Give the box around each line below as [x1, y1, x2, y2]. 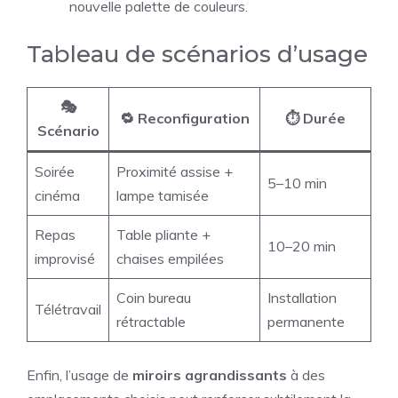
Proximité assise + [116, 163, 233, 181]
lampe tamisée [116, 187, 209, 205]
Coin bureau [116, 289, 191, 307]
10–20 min [267, 237, 336, 256]
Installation [267, 289, 337, 307]
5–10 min [267, 174, 327, 193]
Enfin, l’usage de [27, 366, 132, 385]
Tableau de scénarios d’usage [27, 40, 368, 69]
